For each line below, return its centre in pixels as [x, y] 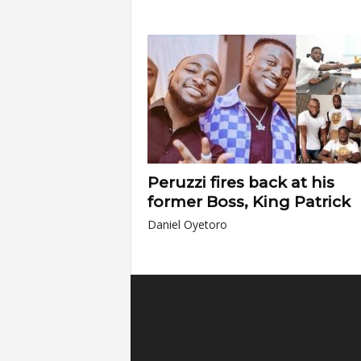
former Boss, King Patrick [249, 202]
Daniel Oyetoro [187, 224]
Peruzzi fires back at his [241, 183]
